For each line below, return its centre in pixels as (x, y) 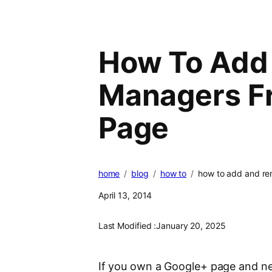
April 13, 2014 (125, 195)
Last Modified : (127, 226)
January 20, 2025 (191, 226)
